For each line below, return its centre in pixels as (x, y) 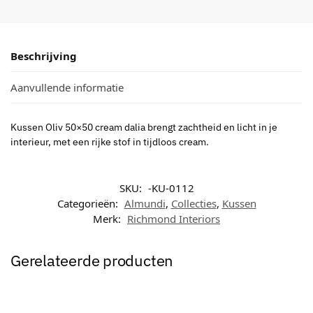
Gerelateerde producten (92, 260)
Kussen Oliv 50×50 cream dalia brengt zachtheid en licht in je (144, 128)
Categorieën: (89, 203)
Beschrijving (44, 56)
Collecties (194, 203)
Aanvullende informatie (67, 87)
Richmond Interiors (174, 218)
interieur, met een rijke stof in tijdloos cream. (110, 142)
